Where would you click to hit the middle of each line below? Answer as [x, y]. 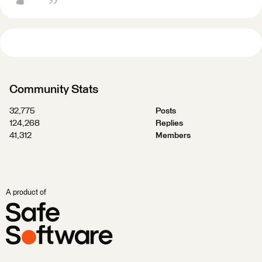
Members [173, 136]
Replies [169, 123]
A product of [26, 193]
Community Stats [54, 89]
